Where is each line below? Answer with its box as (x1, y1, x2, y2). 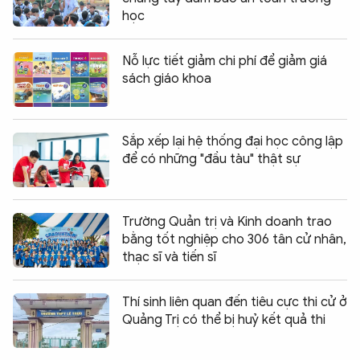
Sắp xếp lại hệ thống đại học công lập (122, 133, 343, 149)
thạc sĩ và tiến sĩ (122, 248, 216, 265)
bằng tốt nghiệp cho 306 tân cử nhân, (122, 231, 346, 247)
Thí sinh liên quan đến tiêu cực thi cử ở (122, 293, 347, 310)
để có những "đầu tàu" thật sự (122, 150, 301, 167)
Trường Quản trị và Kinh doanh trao (122, 213, 332, 230)
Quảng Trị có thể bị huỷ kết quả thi (122, 311, 325, 328)
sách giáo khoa (122, 70, 211, 87)
